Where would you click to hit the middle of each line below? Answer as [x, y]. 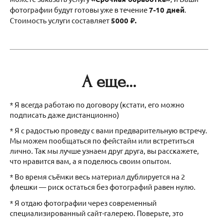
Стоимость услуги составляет [60, 20]
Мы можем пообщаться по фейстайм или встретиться [102, 141]
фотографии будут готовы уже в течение [79, 9]
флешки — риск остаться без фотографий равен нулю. [103, 187]
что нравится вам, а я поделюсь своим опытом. [91, 161]
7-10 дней [167, 9]
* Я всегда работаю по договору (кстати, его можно [97, 104]
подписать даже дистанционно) [64, 114]
